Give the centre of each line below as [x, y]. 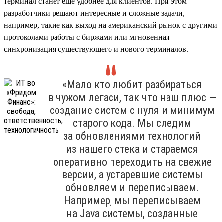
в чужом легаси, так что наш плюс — [132, 97]
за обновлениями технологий [132, 136]
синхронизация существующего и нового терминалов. [96, 49]
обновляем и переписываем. [132, 187]
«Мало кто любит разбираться [132, 84]
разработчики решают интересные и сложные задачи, [94, 13]
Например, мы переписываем [132, 200]
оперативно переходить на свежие [132, 162]
